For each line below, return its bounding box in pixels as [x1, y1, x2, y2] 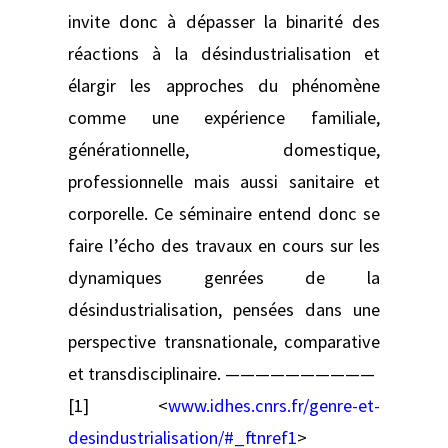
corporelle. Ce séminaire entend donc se [68, 201, 380, 225]
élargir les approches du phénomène [68, 73, 380, 97]
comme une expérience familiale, [68, 105, 380, 129]
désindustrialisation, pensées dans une [68, 297, 380, 321]
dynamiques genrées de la [68, 265, 380, 289]
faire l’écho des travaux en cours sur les [68, 233, 380, 257]
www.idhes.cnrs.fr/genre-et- [168, 393, 380, 417]
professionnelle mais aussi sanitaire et [68, 169, 380, 193]
